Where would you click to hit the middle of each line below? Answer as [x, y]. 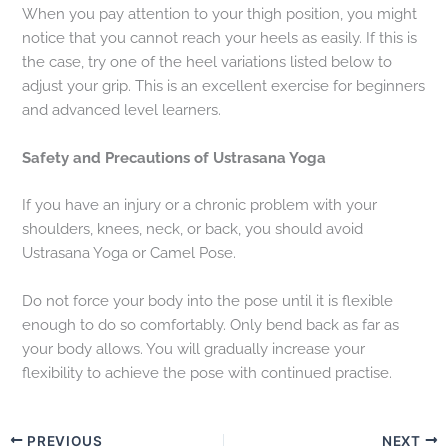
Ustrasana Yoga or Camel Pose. [129, 253]
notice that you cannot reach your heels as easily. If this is [220, 38]
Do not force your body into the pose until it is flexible [208, 300]
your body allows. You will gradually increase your [194, 348]
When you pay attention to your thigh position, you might [220, 14]
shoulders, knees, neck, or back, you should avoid [193, 229]
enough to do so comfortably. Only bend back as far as [211, 324]
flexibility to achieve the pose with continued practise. [207, 372]
